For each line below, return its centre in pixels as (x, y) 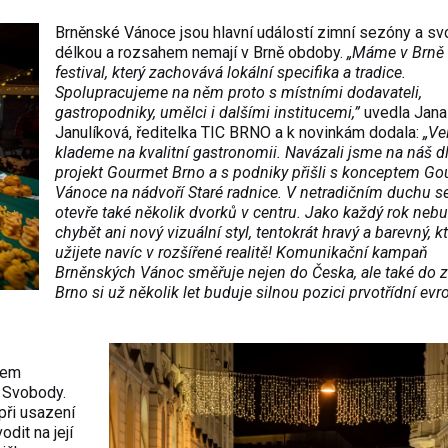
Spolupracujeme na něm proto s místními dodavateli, (238, 92)
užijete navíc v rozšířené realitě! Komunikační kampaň (241, 252)
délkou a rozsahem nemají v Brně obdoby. (199, 52)
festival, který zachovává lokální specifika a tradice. (230, 72)
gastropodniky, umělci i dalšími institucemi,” (207, 112)
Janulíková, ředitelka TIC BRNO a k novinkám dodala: (239, 132)
